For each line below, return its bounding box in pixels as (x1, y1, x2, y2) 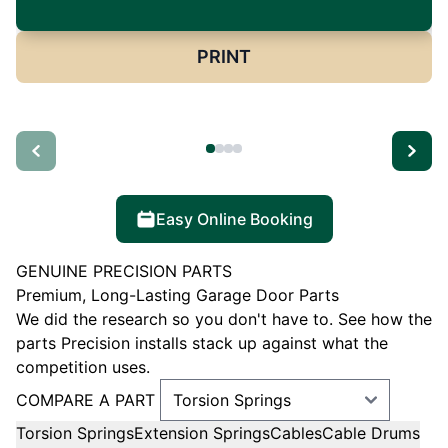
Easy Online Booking (155, 209, 313, 230)
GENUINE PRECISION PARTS (16, 261, 232, 282)
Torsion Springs (16, 423, 134, 444)
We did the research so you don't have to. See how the (16, 309, 432, 330)
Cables (270, 423, 322, 444)
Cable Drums (322, 423, 420, 444)
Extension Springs (134, 423, 270, 444)
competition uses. (16, 357, 150, 378)
